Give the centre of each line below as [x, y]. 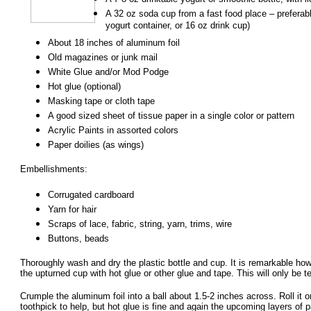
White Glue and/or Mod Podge [108, 72]
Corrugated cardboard [91, 195]
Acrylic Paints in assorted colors [113, 131]
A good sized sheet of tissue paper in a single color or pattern [171, 116]
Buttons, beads [78, 239]
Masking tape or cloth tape [101, 101]
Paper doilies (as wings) [96, 145]
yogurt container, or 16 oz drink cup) [178, 27]
